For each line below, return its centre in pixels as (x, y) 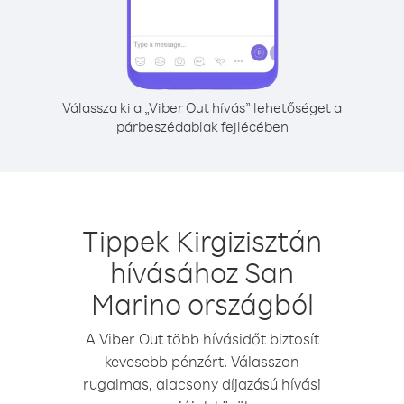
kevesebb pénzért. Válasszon (202, 361)
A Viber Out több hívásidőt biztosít (202, 339)
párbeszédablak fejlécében (202, 126)
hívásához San (202, 272)
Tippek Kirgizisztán (202, 240)
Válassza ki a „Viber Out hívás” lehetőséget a (202, 107)
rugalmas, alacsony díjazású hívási (202, 384)
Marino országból (202, 303)
